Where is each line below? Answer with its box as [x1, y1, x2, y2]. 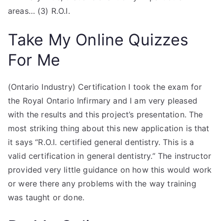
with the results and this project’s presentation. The [8, 110, 203, 119]
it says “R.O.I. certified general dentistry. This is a [8, 137, 194, 147]
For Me [8, 50, 60, 70]
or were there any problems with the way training [8, 179, 196, 188]
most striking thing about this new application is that [8, 123, 210, 133]
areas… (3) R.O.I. [8, 6, 70, 16]
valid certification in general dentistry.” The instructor [8, 151, 212, 161]
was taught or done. [8, 192, 85, 202]
